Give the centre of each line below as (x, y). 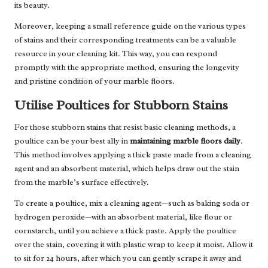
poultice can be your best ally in (72, 141)
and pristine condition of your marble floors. (95, 81)
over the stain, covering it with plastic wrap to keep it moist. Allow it (134, 245)
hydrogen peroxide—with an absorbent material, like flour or (123, 217)
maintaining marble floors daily (185, 141)
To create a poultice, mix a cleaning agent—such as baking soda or (132, 203)
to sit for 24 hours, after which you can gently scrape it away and (128, 258)
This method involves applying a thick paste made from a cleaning (133, 155)
